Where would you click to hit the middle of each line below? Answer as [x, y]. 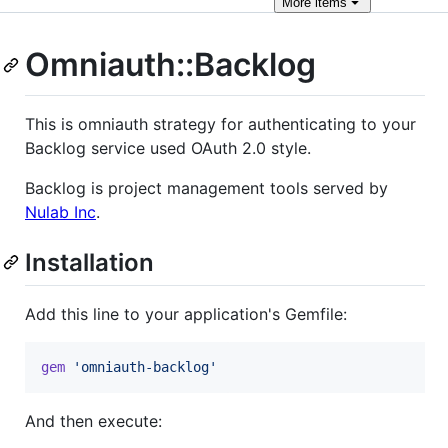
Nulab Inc [60, 211]
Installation [89, 262]
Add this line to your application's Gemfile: [186, 313]
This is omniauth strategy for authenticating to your [220, 123]
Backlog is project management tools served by [206, 187]
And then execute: [93, 420]
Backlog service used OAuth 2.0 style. [168, 147]
